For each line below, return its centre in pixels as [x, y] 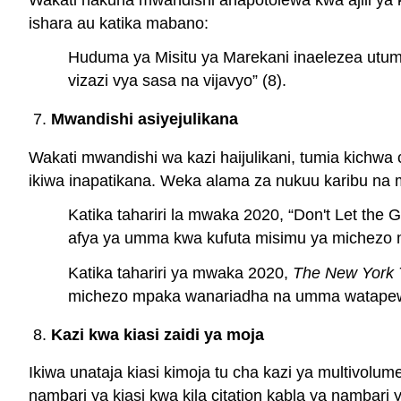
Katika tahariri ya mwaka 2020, [180, 273]
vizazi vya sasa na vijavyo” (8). [177, 81]
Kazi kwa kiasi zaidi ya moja [157, 334]
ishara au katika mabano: [119, 23]
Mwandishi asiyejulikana [144, 119]
